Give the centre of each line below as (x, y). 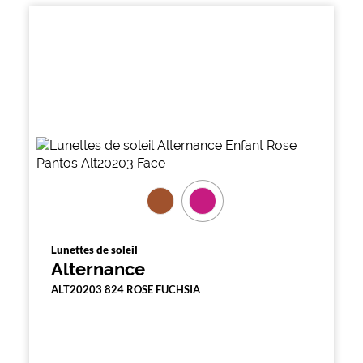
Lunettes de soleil (94, 250)
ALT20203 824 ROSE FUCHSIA (126, 289)
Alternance (98, 269)
